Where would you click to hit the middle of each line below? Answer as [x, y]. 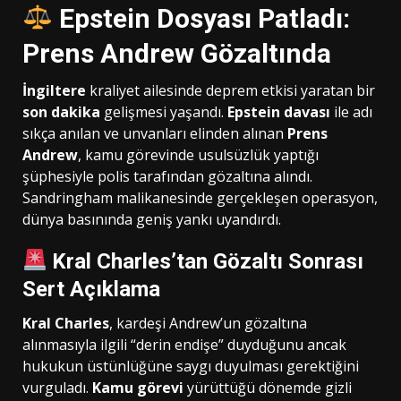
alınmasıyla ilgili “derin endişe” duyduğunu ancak [184, 344]
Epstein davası [279, 111]
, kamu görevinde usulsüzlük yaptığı [198, 154]
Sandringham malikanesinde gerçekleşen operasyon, [200, 197]
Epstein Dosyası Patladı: [202, 18]
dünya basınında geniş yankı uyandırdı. [152, 219]
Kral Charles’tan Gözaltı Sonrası [205, 261]
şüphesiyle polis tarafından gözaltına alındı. [167, 176]
